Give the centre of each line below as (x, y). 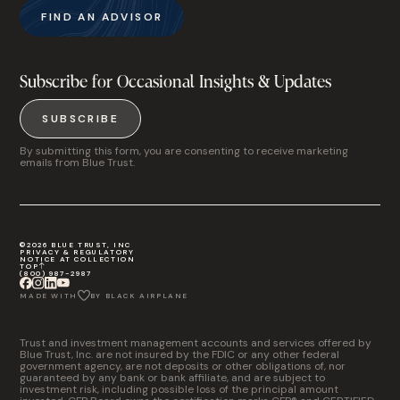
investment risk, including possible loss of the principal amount (179, 389)
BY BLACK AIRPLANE (139, 296)
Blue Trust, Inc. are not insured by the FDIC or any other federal (180, 354)
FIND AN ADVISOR (102, 17)
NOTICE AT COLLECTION (78, 259)
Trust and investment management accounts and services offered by (196, 343)
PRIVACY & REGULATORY (77, 252)
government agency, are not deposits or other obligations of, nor (183, 366)
